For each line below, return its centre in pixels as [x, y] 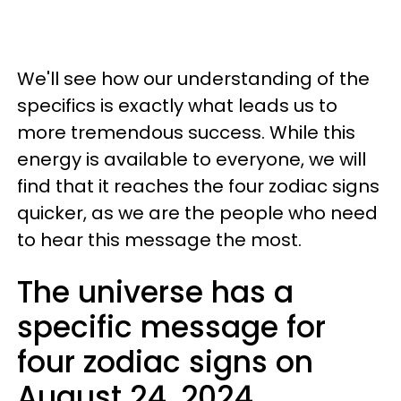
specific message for [171, 327]
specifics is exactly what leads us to [177, 106]
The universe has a [155, 292]
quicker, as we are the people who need [197, 213]
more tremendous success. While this [186, 132]
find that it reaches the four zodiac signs [198, 186]
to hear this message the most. [159, 240]
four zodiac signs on [165, 362]
